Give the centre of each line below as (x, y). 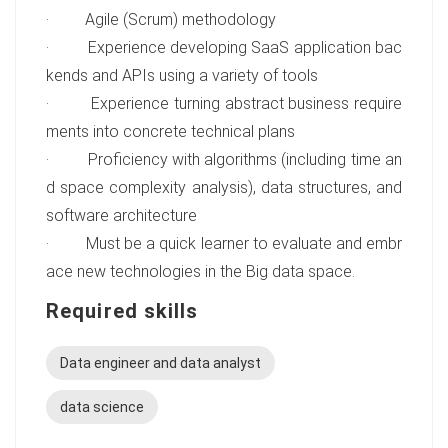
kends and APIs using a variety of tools (182, 75)
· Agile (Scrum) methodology (161, 19)
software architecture (121, 215)
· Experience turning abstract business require (224, 103)
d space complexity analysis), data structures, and (224, 187)
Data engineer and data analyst (160, 363)
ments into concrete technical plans (170, 131)
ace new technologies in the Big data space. (200, 271)
